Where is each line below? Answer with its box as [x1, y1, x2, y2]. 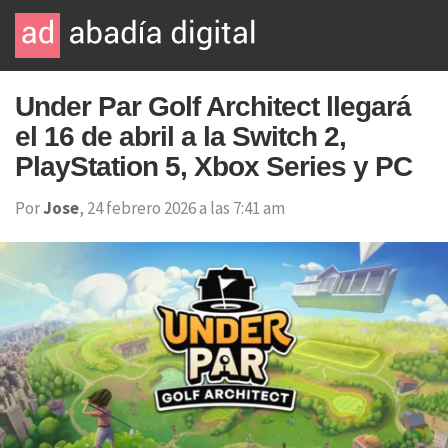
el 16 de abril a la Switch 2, [15, 121, 346, 152]
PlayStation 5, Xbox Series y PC [15, 151, 412, 182]
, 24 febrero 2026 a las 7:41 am [79, 197, 285, 219]
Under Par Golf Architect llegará [15, 91, 411, 122]
